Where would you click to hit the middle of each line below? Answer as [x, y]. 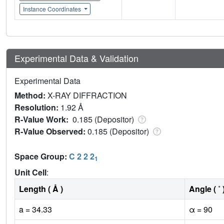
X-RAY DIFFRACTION [87, 95]
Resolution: [37, 107]
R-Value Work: [43, 119]
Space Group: [42, 156]
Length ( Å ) [41, 189]
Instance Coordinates [52, 9]
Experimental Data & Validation [76, 58]
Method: [31, 95]
